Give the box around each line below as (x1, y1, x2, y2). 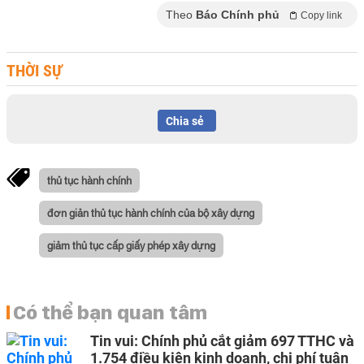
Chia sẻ (166, 115, 204, 128)
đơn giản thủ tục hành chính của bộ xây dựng (47, 205, 254, 219)
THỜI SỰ (6, 61, 63, 80)
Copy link (301, 10, 342, 21)
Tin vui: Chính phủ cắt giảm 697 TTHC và (90, 332, 354, 349)
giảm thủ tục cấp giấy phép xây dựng (47, 237, 215, 252)
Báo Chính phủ (196, 8, 279, 21)
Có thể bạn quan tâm (13, 300, 207, 324)
